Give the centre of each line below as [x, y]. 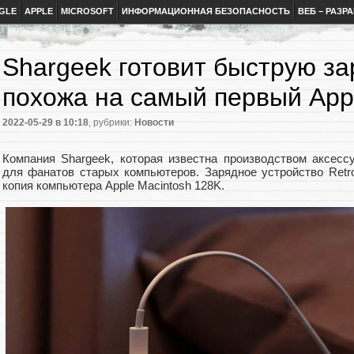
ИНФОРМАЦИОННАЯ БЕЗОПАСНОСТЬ [206, 11]
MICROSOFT [87, 11]
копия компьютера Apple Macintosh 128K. [113, 186]
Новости [154, 123]
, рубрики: [111, 123]
